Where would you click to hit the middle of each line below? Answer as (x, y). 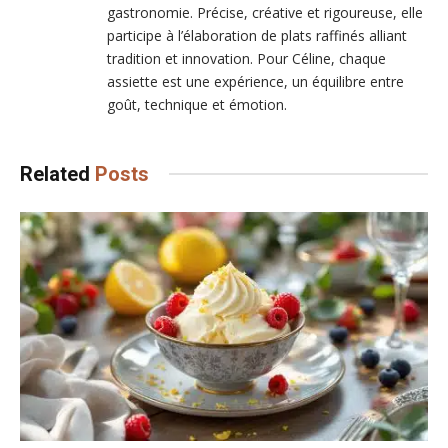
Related (57, 173)
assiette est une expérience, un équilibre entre (255, 81)
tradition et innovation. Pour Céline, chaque (246, 58)
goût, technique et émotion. (197, 104)
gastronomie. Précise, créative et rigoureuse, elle (265, 12)
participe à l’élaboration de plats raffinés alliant (257, 35)
